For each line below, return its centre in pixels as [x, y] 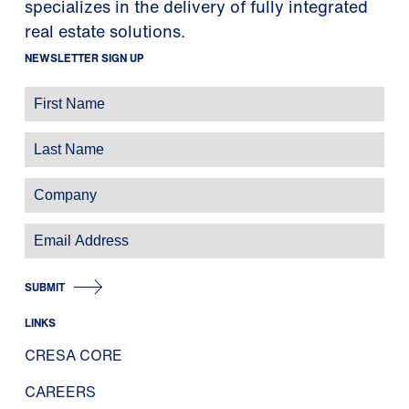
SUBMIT [45, 288]
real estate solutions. [105, 31]
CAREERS [60, 392]
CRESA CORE [73, 356]
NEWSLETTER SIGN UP [84, 58]
